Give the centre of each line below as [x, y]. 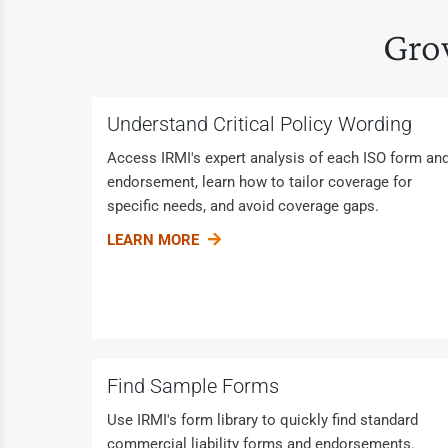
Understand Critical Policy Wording [259, 124]
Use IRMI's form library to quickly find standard [262, 420]
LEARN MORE [155, 240]
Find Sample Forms [193, 386]
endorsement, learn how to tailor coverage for [259, 182]
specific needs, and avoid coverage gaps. [243, 206]
